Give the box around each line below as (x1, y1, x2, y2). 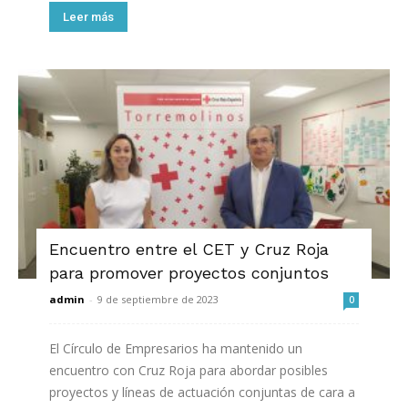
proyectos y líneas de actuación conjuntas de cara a (49, 382, 355, 401)
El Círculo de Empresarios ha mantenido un (49, 339, 302, 357)
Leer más (63, 9, 114, 24)
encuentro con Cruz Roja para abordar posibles (49, 361, 328, 379)
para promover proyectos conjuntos (49, 262, 329, 282)
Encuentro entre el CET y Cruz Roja (49, 239, 329, 259)
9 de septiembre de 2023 (97, 291, 219, 306)
